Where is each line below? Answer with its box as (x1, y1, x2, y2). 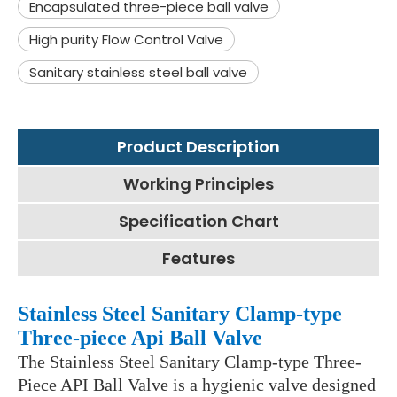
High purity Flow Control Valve (29, 30, 223, 50)
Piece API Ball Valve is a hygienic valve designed (18, 375, 376, 395)
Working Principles (123, 173, 274, 196)
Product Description (117, 136, 280, 159)
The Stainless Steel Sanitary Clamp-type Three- (18, 352, 362, 372)
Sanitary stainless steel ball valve (29, 63, 247, 82)
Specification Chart (118, 210, 279, 233)
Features (162, 247, 235, 270)
